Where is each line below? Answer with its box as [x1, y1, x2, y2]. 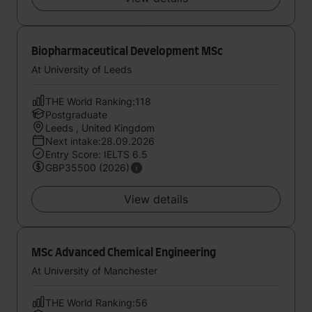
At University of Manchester [31, 265, 157, 276]
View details [124, 192, 188, 206]
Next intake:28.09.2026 [45, 135, 155, 147]
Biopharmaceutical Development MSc [31, 46, 223, 57]
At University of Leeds [31, 63, 132, 75]
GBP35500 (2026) [45, 162, 130, 173]
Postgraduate [45, 109, 107, 120]
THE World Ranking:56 [45, 297, 148, 309]
